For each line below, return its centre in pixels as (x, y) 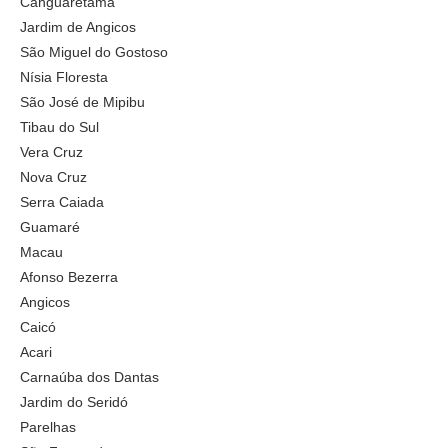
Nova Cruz (53, 176)
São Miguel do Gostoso (94, 51)
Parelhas (48, 426)
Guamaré (50, 226)
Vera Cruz (51, 151)
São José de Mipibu (82, 101)
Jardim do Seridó (74, 401)
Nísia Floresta (64, 76)
